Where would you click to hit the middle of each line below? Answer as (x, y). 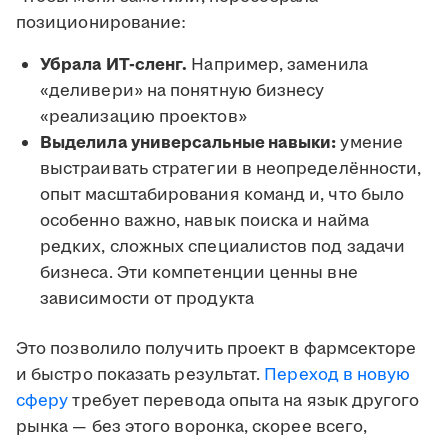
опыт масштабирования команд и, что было (222, 195)
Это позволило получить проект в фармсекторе (216, 349)
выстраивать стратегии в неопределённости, (231, 169)
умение (369, 143)
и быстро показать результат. (140, 375)
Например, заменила (277, 65)
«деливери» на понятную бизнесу (182, 91)
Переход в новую (337, 375)
